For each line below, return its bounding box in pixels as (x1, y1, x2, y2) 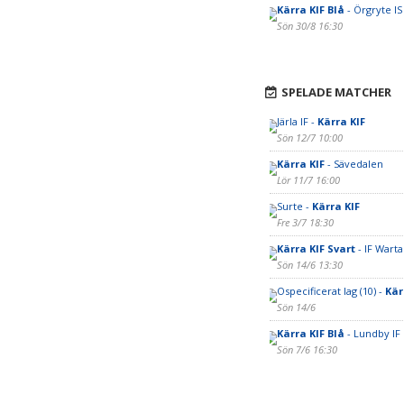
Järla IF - (276, 115, 317, 128)
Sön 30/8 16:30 (276, 19, 343, 32)
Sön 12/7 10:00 (276, 131, 343, 144)
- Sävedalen (324, 157, 386, 170)
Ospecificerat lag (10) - (276, 284, 385, 298)
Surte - (276, 199, 312, 213)
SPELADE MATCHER (280, 84, 391, 100)
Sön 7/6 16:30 (276, 343, 337, 356)
